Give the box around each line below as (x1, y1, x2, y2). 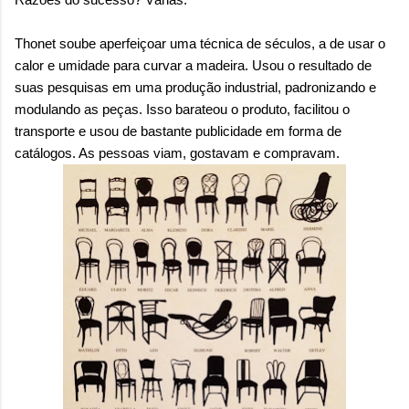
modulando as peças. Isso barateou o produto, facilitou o (15, 101, 350, 118)
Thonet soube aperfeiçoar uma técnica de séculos (15, 36, 311, 52)
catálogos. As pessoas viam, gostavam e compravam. (15, 145, 343, 162)
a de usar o (319, 36, 385, 52)
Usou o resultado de (252, 58, 372, 74)
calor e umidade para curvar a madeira (15, 58, 245, 74)
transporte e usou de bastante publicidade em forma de (15, 123, 341, 140)
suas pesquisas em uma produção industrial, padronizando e (15, 79, 376, 96)
